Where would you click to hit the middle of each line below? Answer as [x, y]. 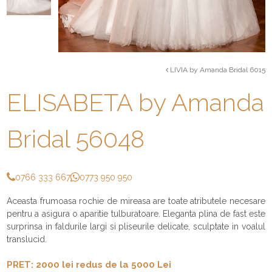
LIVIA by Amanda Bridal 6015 [216, 70]
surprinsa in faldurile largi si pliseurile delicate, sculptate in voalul [136, 226]
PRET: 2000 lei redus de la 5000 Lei [89, 264]
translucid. [28, 239]
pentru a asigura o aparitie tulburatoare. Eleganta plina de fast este [136, 213]
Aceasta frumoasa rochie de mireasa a [82, 201]
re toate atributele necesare [211, 201]
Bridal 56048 [76, 138]
